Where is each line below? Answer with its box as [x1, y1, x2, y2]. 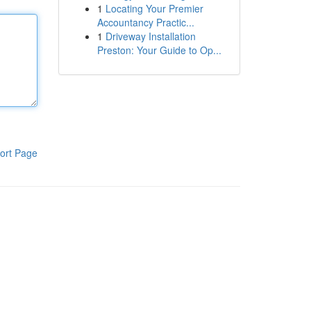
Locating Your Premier [105, 1, 203, 15]
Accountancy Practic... [96, 15, 194, 29]
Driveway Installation [105, 29, 196, 43]
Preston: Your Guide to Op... [96, 43, 221, 57]
